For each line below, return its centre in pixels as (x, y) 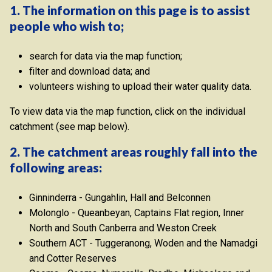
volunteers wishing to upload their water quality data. (140, 87)
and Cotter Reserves (73, 259)
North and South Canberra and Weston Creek (123, 228)
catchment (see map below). (70, 127)
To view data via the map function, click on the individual (127, 112)
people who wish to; (67, 26)
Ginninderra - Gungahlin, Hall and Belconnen (120, 198)
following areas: (56, 168)
